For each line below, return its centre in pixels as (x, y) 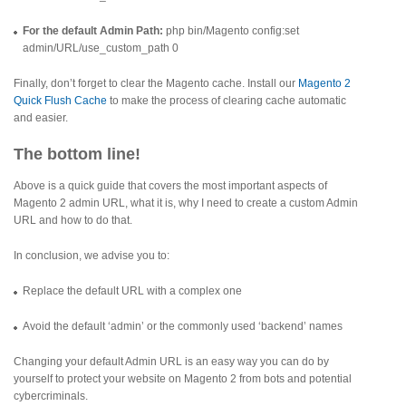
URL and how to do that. (73, 220)
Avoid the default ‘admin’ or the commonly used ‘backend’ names (183, 326)
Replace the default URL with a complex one (132, 290)
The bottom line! (77, 154)
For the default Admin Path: (93, 30)
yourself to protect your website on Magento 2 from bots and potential (183, 378)
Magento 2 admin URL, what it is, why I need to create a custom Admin (186, 203)
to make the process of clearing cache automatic (227, 100)
